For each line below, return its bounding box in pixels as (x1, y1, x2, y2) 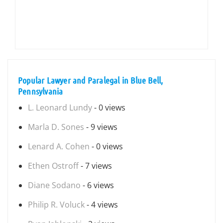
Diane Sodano (28, 180, 81, 191)
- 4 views (85, 199, 118, 210)
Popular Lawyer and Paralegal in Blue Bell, (18, 75, 163, 86)
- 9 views (84, 121, 117, 132)
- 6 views (81, 180, 114, 191)
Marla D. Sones (28, 121, 84, 132)
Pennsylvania (18, 86, 63, 97)
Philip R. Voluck (28, 199, 85, 210)
